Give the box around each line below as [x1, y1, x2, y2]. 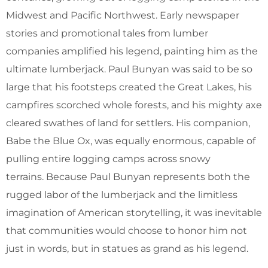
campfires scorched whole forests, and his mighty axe [6, 99, 262, 111]
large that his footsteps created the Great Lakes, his [6, 81, 252, 93]
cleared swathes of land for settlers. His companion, [6, 117, 250, 129]
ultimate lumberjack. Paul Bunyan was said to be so [6, 63, 252, 75]
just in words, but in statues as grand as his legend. [6, 242, 248, 254]
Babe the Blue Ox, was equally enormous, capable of [6, 135, 255, 147]
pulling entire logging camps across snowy [6, 153, 211, 165]
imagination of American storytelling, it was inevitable [6, 206, 262, 218]
